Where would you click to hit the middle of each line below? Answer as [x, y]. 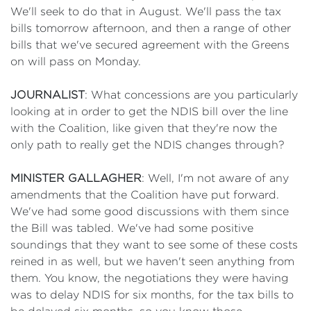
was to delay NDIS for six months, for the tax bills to [152, 295]
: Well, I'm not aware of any [215, 178]
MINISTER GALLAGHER [76, 178]
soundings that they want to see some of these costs [154, 245]
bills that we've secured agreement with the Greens [150, 45]
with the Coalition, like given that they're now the [144, 128]
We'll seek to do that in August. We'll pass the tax [146, 11]
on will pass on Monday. [76, 61]
